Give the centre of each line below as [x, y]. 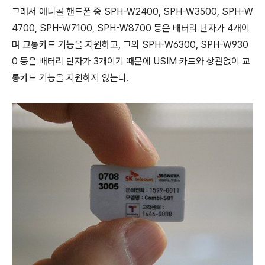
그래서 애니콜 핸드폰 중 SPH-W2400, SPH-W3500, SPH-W [132, 11]
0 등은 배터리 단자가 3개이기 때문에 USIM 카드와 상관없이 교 [131, 61]
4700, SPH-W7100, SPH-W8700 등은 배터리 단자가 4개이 [131, 28]
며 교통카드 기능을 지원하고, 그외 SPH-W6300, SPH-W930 [130, 44]
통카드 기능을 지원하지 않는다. [70, 77]
